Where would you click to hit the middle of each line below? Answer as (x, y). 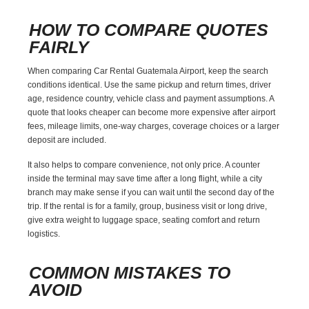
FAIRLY (59, 47)
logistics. (44, 233)
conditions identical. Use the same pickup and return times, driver (150, 84)
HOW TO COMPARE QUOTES (149, 29)
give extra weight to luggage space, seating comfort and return (144, 220)
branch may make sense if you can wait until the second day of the (151, 192)
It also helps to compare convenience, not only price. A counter (144, 165)
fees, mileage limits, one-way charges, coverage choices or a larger (154, 126)
